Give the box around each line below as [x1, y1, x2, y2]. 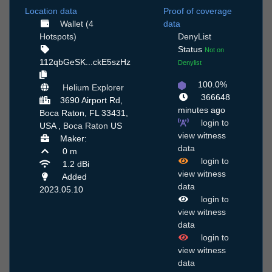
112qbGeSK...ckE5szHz [39, 57, 131, 67]
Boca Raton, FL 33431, [39, 108, 128, 118]
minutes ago [178, 105, 225, 115]
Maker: [59, 134, 87, 144]
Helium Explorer [62, 83, 124, 93]
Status [178, 44, 205, 55]
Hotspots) [39, 32, 76, 42]
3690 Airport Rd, [59, 95, 123, 106]
